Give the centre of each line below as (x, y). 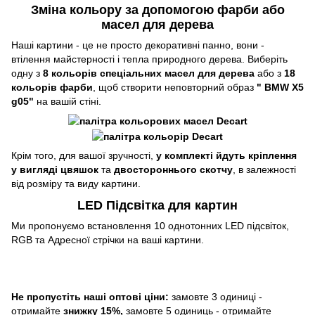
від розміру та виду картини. (76, 183)
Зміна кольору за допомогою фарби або (157, 9)
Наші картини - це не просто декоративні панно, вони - (138, 45)
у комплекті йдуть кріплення (226, 155)
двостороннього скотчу (173, 169)
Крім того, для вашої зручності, (84, 155)
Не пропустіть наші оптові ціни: (90, 297)
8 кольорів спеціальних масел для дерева (150, 73)
